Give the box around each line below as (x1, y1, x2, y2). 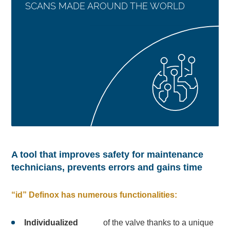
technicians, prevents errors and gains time (11, 162, 203, 173)
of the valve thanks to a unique (103, 218, 214, 227)
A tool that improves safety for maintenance (11, 149, 204, 160)
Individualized (24, 218, 78, 227)
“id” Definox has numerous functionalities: (11, 190, 178, 199)
